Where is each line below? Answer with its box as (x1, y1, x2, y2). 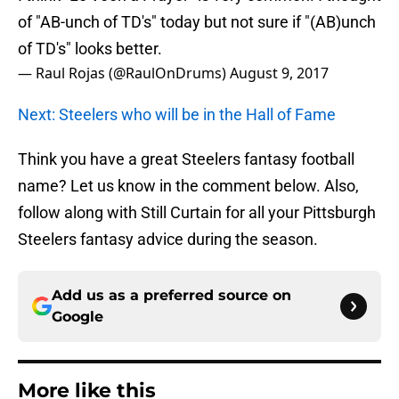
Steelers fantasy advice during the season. (18, 230, 318, 249)
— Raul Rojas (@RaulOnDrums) (18, 63, 230, 84)
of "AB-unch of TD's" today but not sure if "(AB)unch (18, 12, 376, 32)
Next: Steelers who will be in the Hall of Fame (18, 105, 336, 125)
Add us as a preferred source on (52, 287, 291, 305)
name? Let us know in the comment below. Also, (18, 176, 359, 196)
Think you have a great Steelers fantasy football (18, 150, 354, 169)
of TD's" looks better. (18, 39, 162, 59)
